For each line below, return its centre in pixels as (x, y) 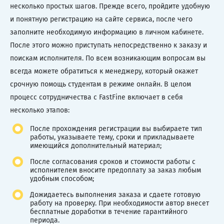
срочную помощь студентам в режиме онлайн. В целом (100, 84)
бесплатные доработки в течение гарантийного (109, 211)
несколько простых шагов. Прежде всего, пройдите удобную (110, 6)
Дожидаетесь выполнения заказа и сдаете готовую (115, 194)
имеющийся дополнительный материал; (96, 145)
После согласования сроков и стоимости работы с (113, 161)
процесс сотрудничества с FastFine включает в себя (96, 97)
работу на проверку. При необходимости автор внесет (119, 203)
